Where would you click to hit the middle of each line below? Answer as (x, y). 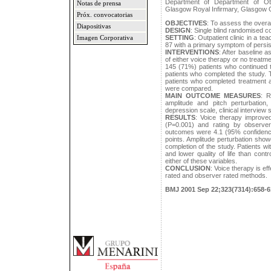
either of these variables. (201, 161)
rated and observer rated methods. (216, 175)
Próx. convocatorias (104, 15)
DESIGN (178, 30)
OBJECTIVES (186, 23)
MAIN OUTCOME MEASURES (213, 96)
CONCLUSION (188, 168)
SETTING (179, 38)
